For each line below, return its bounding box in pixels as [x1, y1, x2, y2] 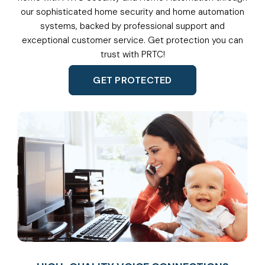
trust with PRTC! [100, 49, 165, 61]
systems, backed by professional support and [40, 20, 225, 33]
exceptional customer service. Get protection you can [22, 34, 243, 47]
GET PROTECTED [93, 74, 172, 87]
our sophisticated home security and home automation [21, 6, 244, 18]
